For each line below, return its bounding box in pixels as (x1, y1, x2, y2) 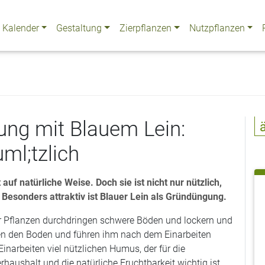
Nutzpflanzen (189, 22, 245, 34)
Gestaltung (56, 22, 102, 34)
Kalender (2, 22, 39, 34)
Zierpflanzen (119, 22, 172, 34)
